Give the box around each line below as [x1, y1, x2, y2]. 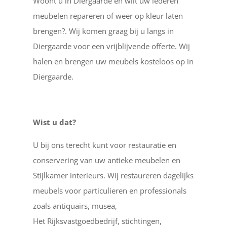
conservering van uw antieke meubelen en [32, 155, 180, 165]
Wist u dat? [32, 117, 76, 127]
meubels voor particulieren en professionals [32, 185, 186, 196]
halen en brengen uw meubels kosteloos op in [32, 56, 194, 66]
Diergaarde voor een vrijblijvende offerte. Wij [32, 41, 190, 51]
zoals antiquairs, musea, [32, 200, 117, 211]
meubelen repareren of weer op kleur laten [32, 10, 183, 21]
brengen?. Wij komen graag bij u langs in [32, 25, 174, 36]
